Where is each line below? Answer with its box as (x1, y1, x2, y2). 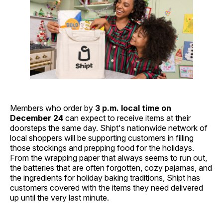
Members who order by (10, 103, 95, 113)
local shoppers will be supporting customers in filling (10, 132, 194, 143)
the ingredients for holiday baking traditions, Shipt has (10, 172, 200, 183)
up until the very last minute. (10, 192, 109, 203)
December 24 (10, 112, 63, 123)
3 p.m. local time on (95, 103, 171, 113)
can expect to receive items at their (63, 112, 191, 123)
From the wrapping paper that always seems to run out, (10, 152, 207, 163)
